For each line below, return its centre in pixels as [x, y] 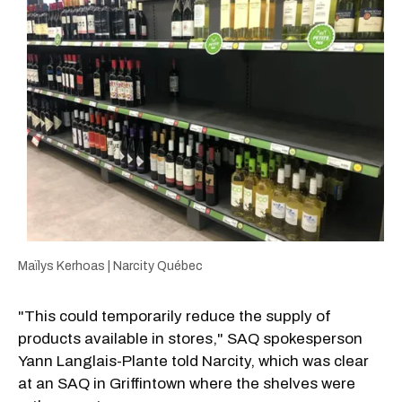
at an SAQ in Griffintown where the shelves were [187, 384]
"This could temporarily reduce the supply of [175, 317]
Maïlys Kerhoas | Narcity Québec [110, 267]
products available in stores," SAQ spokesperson [190, 339]
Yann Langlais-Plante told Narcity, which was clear [193, 362]
